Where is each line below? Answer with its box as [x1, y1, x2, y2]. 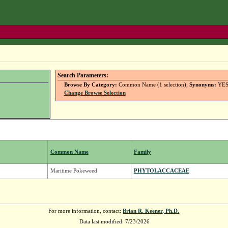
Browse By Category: [64, 81, 117, 88]
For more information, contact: [48, 208, 123, 214]
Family [133, 149, 151, 155]
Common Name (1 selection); [117, 81, 189, 88]
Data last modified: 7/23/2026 [78, 218, 150, 225]
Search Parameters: [57, 72, 108, 78]
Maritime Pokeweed [50, 167, 97, 174]
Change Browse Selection [64, 90, 126, 96]
